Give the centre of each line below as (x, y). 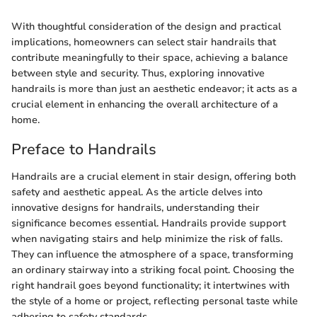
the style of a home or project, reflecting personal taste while (155, 301)
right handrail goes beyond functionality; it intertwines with (150, 285)
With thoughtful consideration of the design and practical (146, 27)
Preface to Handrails (84, 150)
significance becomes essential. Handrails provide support (149, 223)
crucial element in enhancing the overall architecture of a (145, 105)
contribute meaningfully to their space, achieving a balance (150, 58)
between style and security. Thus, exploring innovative (138, 74)
